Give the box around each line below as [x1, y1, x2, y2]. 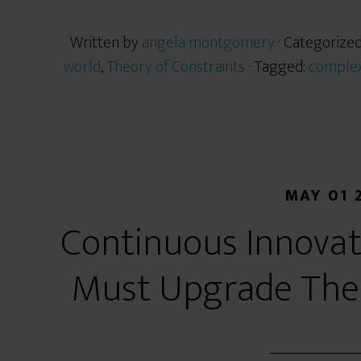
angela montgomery [142, 29, 275, 56]
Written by [70, 29, 142, 56]
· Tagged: [247, 53, 309, 81]
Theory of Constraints [106, 53, 245, 81]
